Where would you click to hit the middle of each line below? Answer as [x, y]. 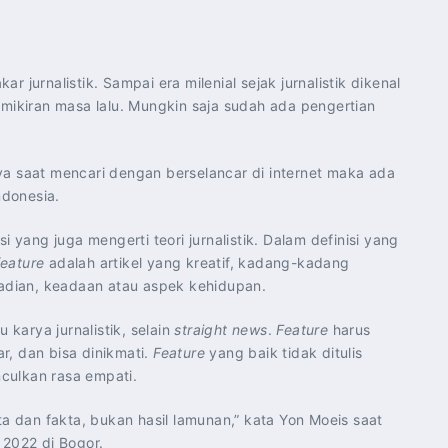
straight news [221, 329]
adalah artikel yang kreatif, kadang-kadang [197, 262]
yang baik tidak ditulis [284, 352]
